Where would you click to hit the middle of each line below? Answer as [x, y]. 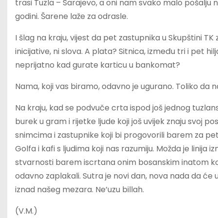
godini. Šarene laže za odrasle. [72, 16]
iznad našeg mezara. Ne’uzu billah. [80, 189]
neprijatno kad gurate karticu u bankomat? [98, 65]
